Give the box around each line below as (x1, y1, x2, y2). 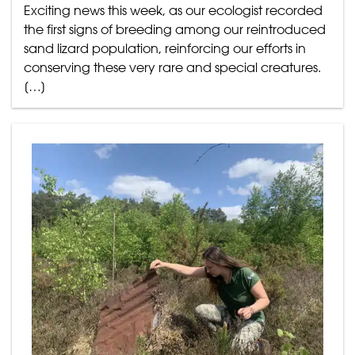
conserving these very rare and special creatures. (24, 59, 321, 75)
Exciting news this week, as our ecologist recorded (24, 2, 323, 18)
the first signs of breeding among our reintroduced (24, 21, 326, 37)
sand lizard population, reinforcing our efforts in (24, 40, 306, 56)
